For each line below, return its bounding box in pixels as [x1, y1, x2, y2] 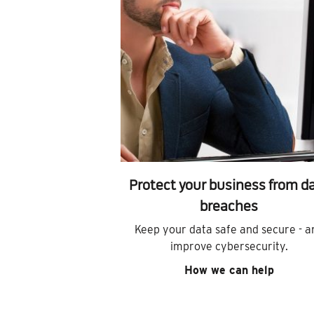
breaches [200, 200, 259, 215]
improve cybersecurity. [170, 240, 288, 254]
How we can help [184, 264, 274, 278]
